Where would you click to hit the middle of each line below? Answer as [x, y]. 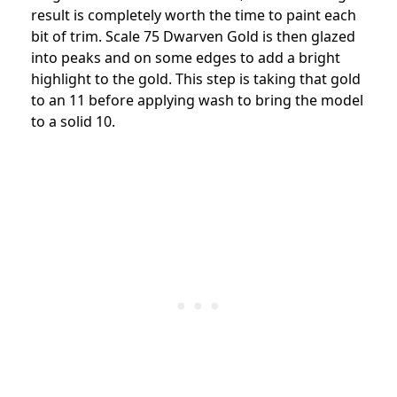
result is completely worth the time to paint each [194, 16]
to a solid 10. [73, 122]
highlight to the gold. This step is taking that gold [196, 79]
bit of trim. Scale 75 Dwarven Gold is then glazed [193, 37]
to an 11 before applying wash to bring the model [197, 101]
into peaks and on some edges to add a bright [186, 58]
